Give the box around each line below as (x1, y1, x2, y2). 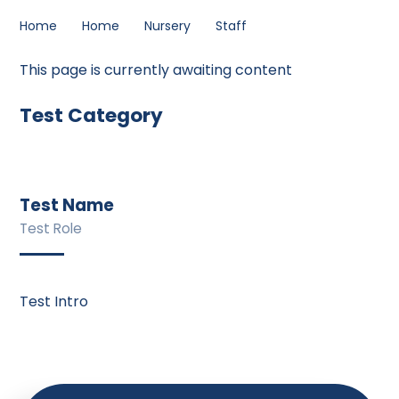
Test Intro (20, 291, 89, 313)
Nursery (144, 16, 191, 35)
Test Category (20, 101, 164, 129)
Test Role (20, 219, 83, 239)
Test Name (20, 193, 115, 218)
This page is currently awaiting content (20, 60, 293, 81)
